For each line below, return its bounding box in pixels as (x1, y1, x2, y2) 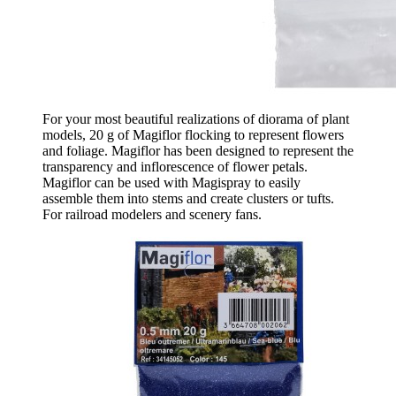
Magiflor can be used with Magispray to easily (42, 175, 301, 191)
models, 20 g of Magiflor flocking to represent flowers (42, 127, 344, 143)
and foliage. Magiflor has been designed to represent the (42, 143, 354, 159)
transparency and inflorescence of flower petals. (42, 159, 308, 175)
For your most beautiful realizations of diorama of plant (42, 111, 349, 127)
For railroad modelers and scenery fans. (42, 207, 262, 223)
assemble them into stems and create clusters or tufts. (42, 191, 334, 207)
